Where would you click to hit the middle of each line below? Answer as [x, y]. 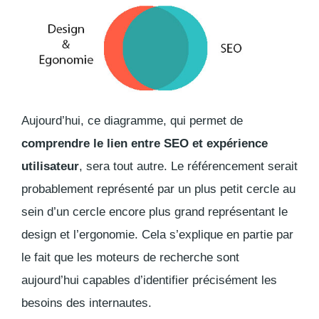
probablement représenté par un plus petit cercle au [158, 189]
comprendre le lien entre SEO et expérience [145, 144]
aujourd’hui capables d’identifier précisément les [149, 281]
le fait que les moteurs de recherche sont [130, 258]
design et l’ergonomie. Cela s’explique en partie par [157, 235]
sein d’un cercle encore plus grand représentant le [155, 212]
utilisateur [50, 167]
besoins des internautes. [88, 303]
